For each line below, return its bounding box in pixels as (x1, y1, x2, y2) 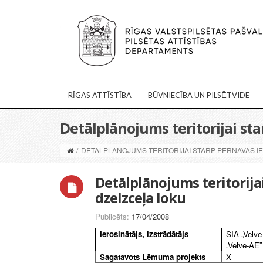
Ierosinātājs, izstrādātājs (100, 228, 189, 240)
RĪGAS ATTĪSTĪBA (68, 90, 131, 100)
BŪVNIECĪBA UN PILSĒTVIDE (148, 90, 249, 100)
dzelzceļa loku (95, 188, 186, 208)
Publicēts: (95, 211, 131, 222)
